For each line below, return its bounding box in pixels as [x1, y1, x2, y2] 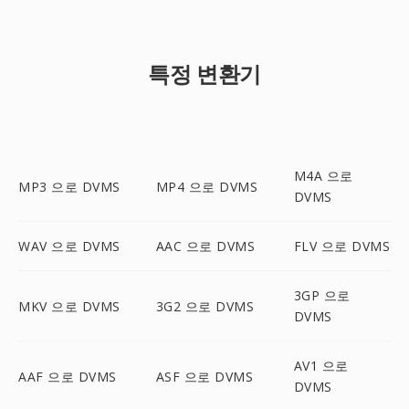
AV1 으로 [293, 357, 349, 374]
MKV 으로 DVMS [18, 297, 121, 315]
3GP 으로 [293, 287, 351, 304]
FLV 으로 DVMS [293, 237, 391, 255]
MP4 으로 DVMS [155, 177, 258, 195]
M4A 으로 [293, 167, 353, 184]
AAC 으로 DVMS [155, 237, 256, 255]
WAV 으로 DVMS [18, 237, 121, 255]
